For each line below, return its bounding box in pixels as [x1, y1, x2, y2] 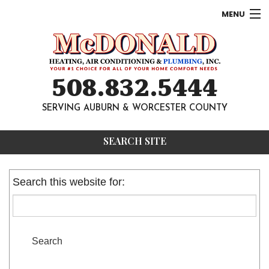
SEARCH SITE [103, 134, 166, 147]
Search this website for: [13, 176, 125, 189]
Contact [9, 145, 46, 157]
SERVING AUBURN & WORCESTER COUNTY [41, 103, 228, 113]
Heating [9, 62, 43, 74]
